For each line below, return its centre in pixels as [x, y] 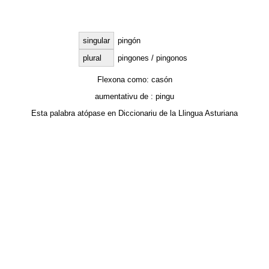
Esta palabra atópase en [75, 113]
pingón [129, 41]
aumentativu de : [125, 96]
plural [92, 58]
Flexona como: [124, 79]
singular [96, 41]
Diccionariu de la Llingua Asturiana [178, 113]
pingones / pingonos [152, 58]
